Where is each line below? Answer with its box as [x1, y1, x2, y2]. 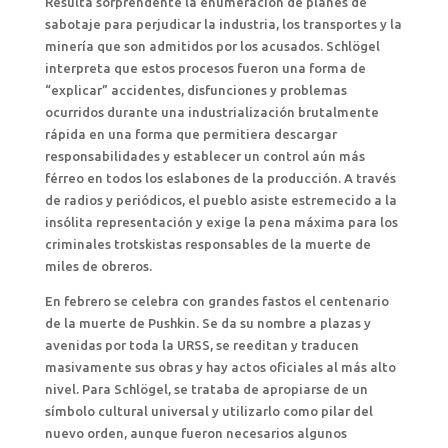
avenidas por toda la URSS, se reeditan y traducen [44, 338, 359, 352]
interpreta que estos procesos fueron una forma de [44, 61, 366, 75]
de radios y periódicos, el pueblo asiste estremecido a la [44, 193, 397, 207]
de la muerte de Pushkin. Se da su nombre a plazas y [44, 316, 371, 330]
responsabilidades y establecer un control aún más [44, 149, 365, 163]
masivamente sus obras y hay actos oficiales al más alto [44, 360, 396, 374]
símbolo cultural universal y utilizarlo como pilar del [44, 404, 373, 418]
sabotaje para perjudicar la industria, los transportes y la [44, 17, 402, 31]
